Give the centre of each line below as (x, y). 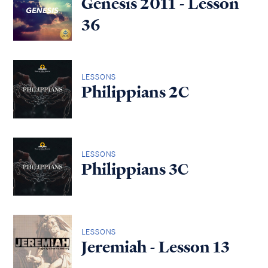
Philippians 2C (135, 92)
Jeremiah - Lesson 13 (155, 247)
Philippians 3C (135, 170)
